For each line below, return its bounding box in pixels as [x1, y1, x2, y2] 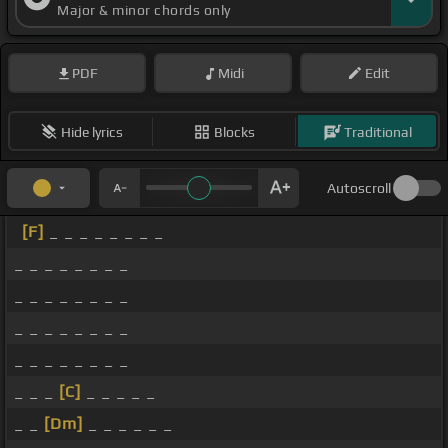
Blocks [214, 123, 255, 140]
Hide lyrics [60, 123, 123, 140]
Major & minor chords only [57, 2, 231, 19]
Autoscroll [327, 180, 391, 197]
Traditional [343, 123, 412, 140]
